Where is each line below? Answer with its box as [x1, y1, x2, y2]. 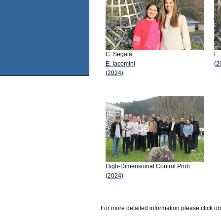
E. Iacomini [105, 60, 135, 67]
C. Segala [105, 50, 132, 58]
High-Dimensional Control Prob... [105, 162, 194, 170]
